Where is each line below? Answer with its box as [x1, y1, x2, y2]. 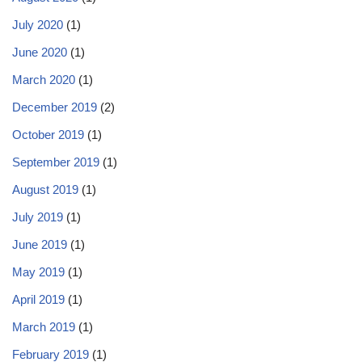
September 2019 [12, 155, 99, 169]
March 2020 [12, 73, 75, 86]
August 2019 [12, 183, 78, 196]
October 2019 [12, 128, 84, 141]
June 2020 [12, 45, 67, 59]
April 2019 [12, 293, 65, 306]
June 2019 [12, 238, 67, 251]
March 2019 [12, 320, 75, 334]
